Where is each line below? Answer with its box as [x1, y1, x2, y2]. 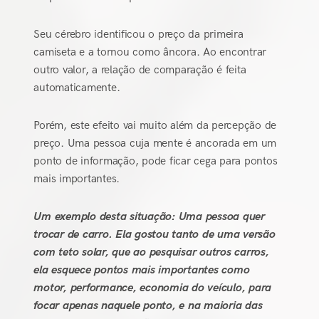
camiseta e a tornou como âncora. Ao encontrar [33, 45, 267, 59]
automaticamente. [33, 80, 120, 95]
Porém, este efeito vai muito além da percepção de [33, 118, 277, 132]
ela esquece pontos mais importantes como [33, 263, 250, 277]
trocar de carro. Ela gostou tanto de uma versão [33, 227, 276, 241]
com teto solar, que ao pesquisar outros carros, [33, 245, 269, 259]
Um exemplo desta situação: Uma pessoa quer [33, 209, 265, 224]
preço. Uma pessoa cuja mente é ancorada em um [33, 136, 277, 150]
